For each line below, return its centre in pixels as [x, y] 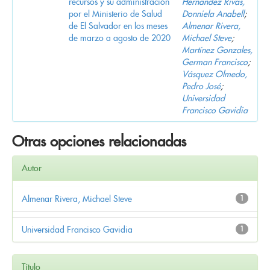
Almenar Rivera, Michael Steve [77, 199]
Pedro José [201, 86]
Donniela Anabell [213, 14]
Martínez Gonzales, [217, 50]
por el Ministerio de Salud [115, 14]
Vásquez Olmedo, [215, 74]
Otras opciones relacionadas [99, 141]
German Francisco [215, 62]
